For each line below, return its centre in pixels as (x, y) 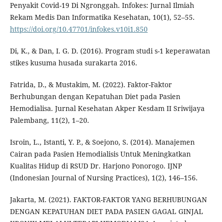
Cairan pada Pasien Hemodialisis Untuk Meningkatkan (100, 154)
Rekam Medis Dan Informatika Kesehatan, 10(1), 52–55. (102, 17)
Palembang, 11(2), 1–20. (49, 120)
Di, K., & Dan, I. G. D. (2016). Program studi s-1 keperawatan (110, 51)
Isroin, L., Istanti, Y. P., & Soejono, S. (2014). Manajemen (102, 142)
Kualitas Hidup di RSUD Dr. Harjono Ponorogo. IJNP (96, 166)
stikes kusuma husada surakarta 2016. (73, 63)
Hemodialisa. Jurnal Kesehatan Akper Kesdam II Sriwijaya (107, 109)
